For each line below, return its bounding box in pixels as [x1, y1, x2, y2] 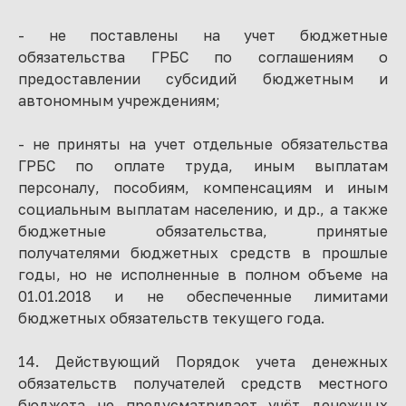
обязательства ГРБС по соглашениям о [18, 48, 388, 66]
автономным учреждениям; [18, 92, 220, 110]
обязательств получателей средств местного [18, 374, 388, 392]
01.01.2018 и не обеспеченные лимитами [18, 287, 388, 305]
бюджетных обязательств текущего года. [18, 309, 328, 327]
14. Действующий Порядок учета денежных [18, 353, 388, 371]
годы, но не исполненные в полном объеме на [18, 266, 388, 284]
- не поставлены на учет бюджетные [18, 26, 388, 44]
